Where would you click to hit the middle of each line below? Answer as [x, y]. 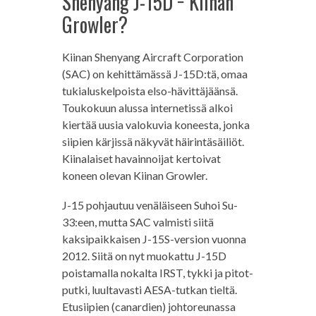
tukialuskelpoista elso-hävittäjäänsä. [150, 90]
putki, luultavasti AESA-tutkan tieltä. [149, 289]
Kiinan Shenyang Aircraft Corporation [152, 56]
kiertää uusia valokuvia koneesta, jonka [156, 124]
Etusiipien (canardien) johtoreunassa [148, 306]
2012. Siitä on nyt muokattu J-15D [144, 255]
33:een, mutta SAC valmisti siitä [138, 221]
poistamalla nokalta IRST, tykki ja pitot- [157, 272]
